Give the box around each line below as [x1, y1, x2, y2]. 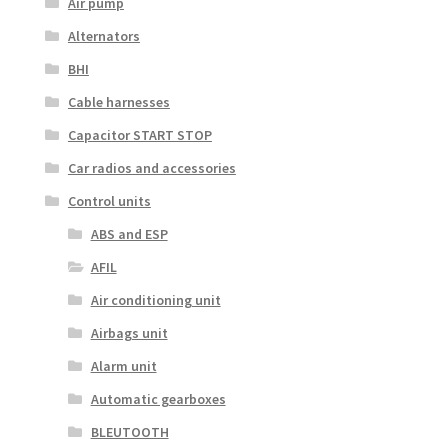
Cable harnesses [67, 93, 170, 112]
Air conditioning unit [90, 291, 221, 310]
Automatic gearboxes [90, 390, 226, 409]
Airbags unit [90, 324, 168, 343]
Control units [67, 192, 151, 211]
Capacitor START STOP [67, 126, 212, 145]
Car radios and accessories [67, 159, 236, 178]
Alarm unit [90, 357, 157, 376]
